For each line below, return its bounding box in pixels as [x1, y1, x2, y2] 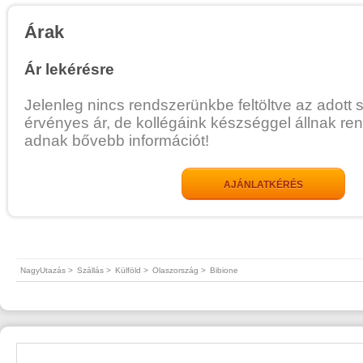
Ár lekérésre [24, 61, 114, 78]
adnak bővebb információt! [24, 132, 209, 149]
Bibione [210, 266, 238, 275]
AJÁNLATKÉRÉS [224, 179, 303, 190]
